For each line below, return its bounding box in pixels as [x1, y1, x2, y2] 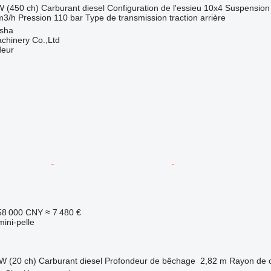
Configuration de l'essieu [106, 2, 201, 13]
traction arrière [169, 12, 226, 22]
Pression [18, 12, 51, 22]
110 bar [53, 12, 83, 22]
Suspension [224, 2, 270, 13]
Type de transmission [85, 12, 167, 22]
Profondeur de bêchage [104, 255, 195, 266]
